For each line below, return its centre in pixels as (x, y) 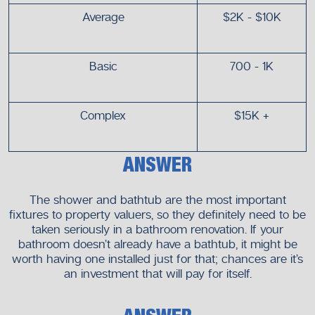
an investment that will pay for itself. (157, 274)
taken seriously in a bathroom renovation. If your (157, 229)
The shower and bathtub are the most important (157, 200)
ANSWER (157, 166)
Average (103, 17)
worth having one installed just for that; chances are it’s (157, 259)
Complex (103, 115)
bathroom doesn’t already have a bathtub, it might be (157, 244)
